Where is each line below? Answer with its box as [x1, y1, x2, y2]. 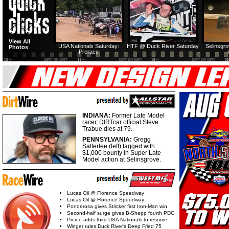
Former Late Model [112, 112, 165, 120]
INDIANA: [82, 112, 112, 120]
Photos [9, 44, 28, 51]
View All [9, 38, 30, 45]
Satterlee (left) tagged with [82, 143, 155, 150]
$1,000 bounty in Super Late [82, 149, 161, 157]
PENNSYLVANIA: [82, 136, 133, 144]
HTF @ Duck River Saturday [127, 43, 199, 50]
